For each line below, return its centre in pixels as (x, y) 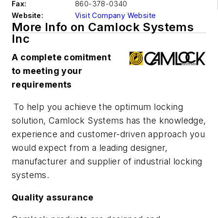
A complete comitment (61, 57)
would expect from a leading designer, (90, 147)
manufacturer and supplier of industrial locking (107, 161)
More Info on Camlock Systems (103, 27)
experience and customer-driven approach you (109, 134)
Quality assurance (53, 197)
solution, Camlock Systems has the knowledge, (109, 120)
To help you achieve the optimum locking (99, 107)
